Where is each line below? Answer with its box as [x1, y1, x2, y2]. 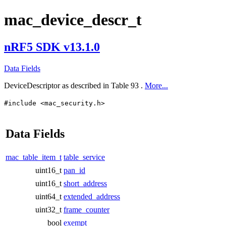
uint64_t [35, 192, 62, 201]
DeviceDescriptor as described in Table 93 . [4, 81, 145, 90]
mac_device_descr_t [4, 11, 142, 29]
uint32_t [35, 205, 62, 214]
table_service [64, 152, 105, 161]
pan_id [64, 165, 85, 175]
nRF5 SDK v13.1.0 [4, 40, 100, 53]
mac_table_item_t [6, 152, 62, 161]
